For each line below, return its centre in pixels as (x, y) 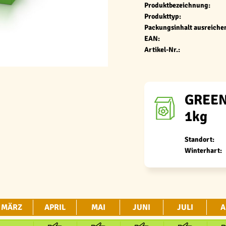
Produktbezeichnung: (177, 5)
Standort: (200, 139)
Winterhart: (203, 151)
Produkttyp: (163, 16)
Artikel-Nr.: (162, 50)
